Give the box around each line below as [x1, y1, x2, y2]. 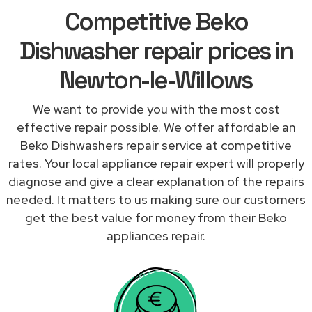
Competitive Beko [64, 6, 248, 37]
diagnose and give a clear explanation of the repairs [8, 173, 304, 189]
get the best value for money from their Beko [25, 209, 287, 226]
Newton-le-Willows [60, 64, 252, 95]
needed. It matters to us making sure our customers [6, 191, 306, 208]
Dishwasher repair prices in [19, 35, 293, 66]
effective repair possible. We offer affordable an [16, 118, 296, 135]
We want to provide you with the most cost [32, 100, 280, 117]
